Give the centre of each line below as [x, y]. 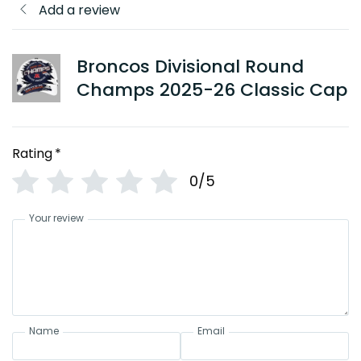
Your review [56, 218]
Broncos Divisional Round [190, 67]
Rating [32, 154]
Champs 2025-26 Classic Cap [212, 90]
